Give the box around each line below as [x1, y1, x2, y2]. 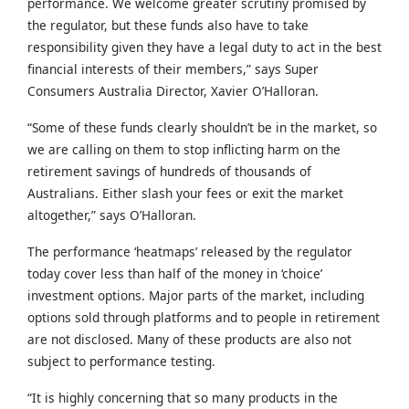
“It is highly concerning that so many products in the [27, 388, 338, 406]
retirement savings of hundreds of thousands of [27, 162, 311, 180]
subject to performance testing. [27, 351, 215, 370]
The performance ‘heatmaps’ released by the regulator [27, 242, 352, 260]
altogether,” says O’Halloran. [27, 205, 196, 224]
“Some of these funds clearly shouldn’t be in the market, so [27, 118, 377, 136]
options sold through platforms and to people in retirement [27, 308, 380, 326]
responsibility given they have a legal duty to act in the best [27, 37, 382, 56]
